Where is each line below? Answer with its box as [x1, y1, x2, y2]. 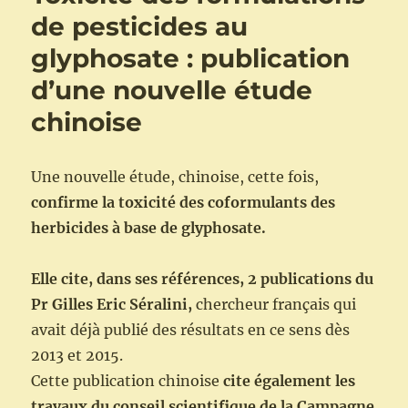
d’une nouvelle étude [31, 75, 313, 107]
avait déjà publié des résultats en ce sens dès [31, 321, 351, 340]
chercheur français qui [192, 295, 357, 314]
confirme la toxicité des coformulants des [31, 193, 336, 212]
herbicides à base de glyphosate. [31, 219, 267, 238]
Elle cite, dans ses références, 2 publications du [31, 270, 374, 289]
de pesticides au [31, 11, 249, 43]
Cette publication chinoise [31, 372, 224, 391]
